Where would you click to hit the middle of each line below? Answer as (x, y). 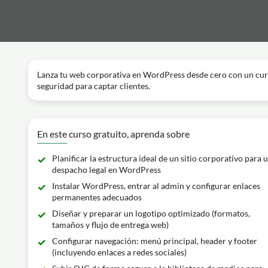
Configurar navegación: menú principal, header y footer (155, 241)
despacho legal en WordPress (106, 170)
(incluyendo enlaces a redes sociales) (119, 252)
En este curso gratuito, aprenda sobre (113, 134)
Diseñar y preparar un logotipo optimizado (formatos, (151, 213)
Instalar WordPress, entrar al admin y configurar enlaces (156, 186)
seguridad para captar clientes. (94, 86)
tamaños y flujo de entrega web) (110, 225)
